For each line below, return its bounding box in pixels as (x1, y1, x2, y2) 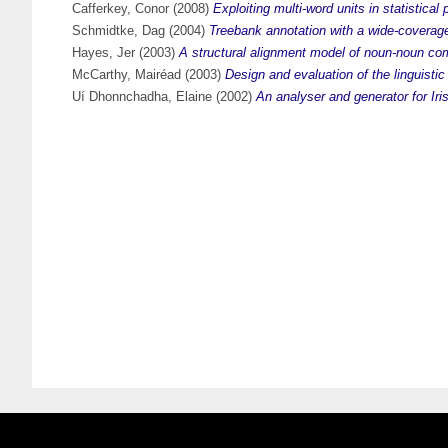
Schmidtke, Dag (72, 23, 165, 39)
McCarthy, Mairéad (72, 67, 181, 83)
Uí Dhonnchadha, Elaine (72, 89, 212, 105)
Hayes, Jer (72, 45, 135, 61)
